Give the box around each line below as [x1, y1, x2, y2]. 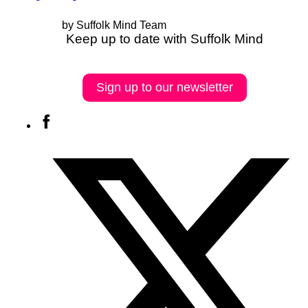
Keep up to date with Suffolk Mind [65, 32, 263, 47]
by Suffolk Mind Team [61, 19, 166, 32]
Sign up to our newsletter [96, 80, 233, 95]
